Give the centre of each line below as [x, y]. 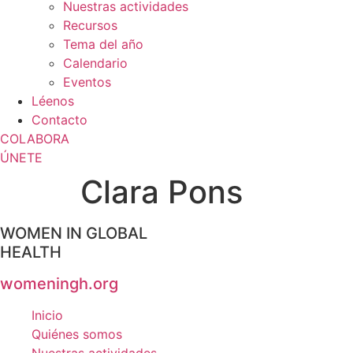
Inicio [47, 315]
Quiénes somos [77, 334]
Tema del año [103, 44]
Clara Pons [162, 192]
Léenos [53, 101]
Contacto [59, 120]
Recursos [90, 25]
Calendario [95, 63]
